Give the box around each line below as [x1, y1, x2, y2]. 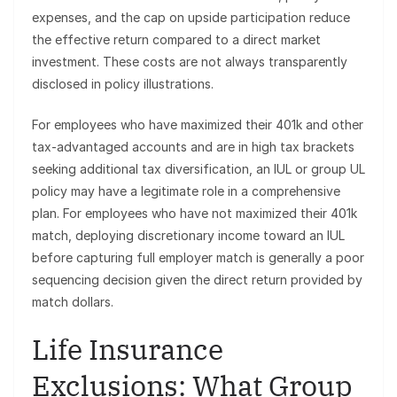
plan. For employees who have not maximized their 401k [32, 206, 357, 222]
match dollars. [32, 294, 113, 310]
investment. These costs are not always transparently [32, 54, 347, 70]
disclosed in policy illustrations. [32, 76, 214, 92]
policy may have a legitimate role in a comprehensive [32, 183, 340, 199]
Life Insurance [32, 331, 223, 369]
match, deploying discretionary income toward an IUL [32, 228, 345, 244]
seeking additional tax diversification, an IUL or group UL [32, 161, 365, 177]
